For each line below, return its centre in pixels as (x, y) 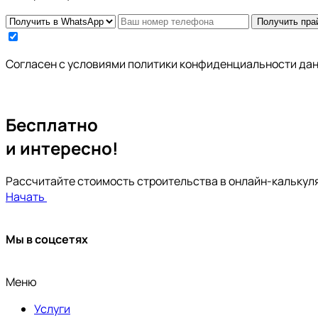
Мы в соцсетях (47, 240)
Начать (25, 197)
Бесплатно (52, 124)
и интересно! (62, 148)
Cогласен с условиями (67, 64)
